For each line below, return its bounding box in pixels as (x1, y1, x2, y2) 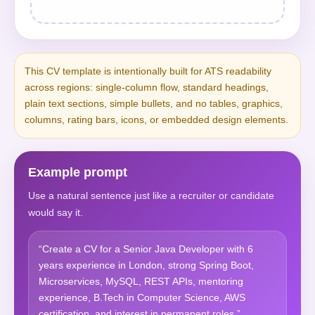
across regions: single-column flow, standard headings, (25, 82, 269, 93)
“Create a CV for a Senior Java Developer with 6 (39, 243, 253, 255)
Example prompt (28, 165, 127, 179)
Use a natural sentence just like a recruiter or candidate (28, 190, 274, 201)
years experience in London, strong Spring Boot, (39, 259, 254, 271)
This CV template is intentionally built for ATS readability (25, 65, 271, 77)
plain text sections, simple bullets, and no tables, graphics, (25, 98, 283, 109)
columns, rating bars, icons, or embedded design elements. (25, 114, 288, 125)
